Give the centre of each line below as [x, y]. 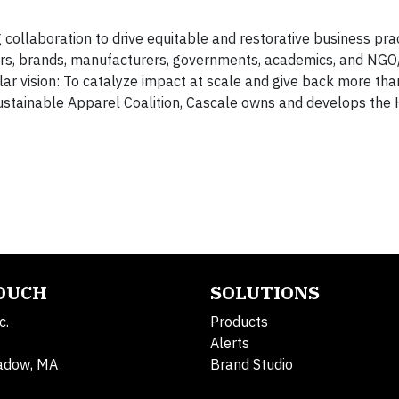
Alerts [230, 343]
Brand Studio [252, 364]
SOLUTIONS [265, 293]
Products [239, 322]
